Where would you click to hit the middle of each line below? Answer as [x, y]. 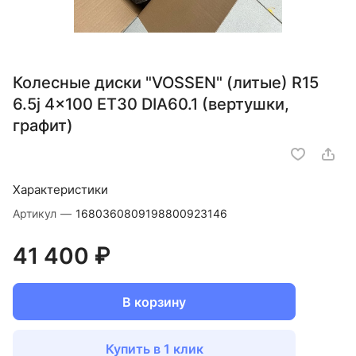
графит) [43, 126]
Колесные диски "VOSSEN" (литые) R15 [166, 83]
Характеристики [60, 190]
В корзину [154, 302]
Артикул [36, 214]
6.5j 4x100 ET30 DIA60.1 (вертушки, [151, 104]
